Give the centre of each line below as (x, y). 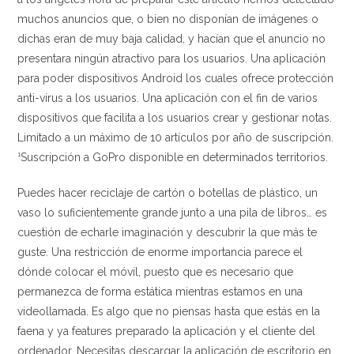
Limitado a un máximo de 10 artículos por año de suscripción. (176, 137)
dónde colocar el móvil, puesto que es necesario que (156, 272)
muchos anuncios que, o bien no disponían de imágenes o (168, 19)
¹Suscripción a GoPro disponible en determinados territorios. (173, 157)
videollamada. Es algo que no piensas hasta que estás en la (169, 311)
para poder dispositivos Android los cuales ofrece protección (176, 78)
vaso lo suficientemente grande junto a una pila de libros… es (173, 213)
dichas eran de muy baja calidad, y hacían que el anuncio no (172, 39)
